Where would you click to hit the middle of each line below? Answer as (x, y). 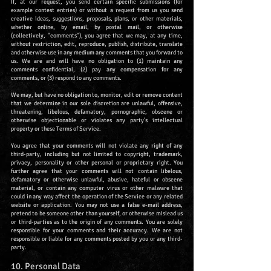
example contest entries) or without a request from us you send (97, 11)
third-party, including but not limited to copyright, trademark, (97, 155)
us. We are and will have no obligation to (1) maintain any (97, 61)
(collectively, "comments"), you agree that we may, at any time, (97, 36)
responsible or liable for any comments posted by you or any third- (97, 239)
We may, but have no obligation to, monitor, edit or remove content (97, 95)
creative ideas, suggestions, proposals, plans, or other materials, (97, 19)
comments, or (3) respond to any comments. (66, 78)
